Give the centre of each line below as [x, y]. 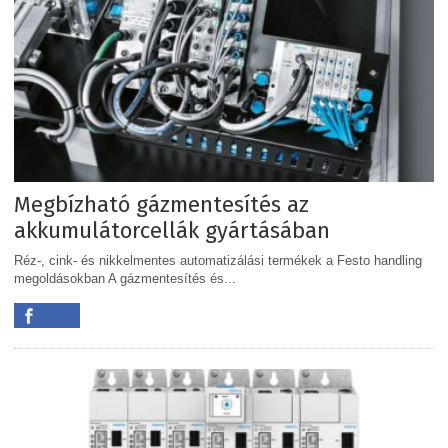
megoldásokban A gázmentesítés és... [125, 279]
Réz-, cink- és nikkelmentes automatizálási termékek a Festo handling [218, 261]
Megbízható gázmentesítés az [161, 205]
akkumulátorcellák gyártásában [172, 231]
